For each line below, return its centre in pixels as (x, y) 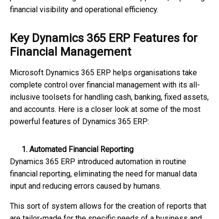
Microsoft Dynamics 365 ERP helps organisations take (103, 73)
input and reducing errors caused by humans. (87, 186)
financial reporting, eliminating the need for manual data (103, 174)
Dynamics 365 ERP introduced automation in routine (98, 162)
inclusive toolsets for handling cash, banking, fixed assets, (109, 97)
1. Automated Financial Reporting (72, 150)
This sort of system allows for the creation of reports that (108, 206)
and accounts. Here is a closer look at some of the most (105, 109)
